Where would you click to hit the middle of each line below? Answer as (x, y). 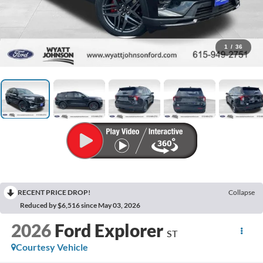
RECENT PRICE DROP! (54, 193)
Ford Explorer (109, 230)
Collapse (242, 193)
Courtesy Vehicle (52, 247)
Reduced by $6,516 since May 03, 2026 (80, 205)
